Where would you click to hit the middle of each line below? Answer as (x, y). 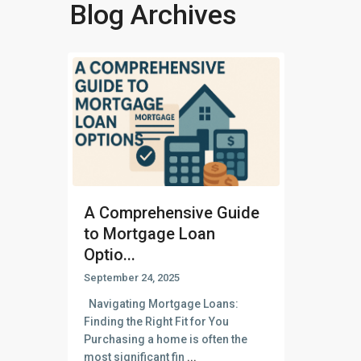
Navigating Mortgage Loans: (161, 304)
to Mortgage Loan (149, 234)
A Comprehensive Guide (172, 213)
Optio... (110, 255)
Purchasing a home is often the (166, 340)
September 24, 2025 (132, 278)
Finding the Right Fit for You (156, 322)
